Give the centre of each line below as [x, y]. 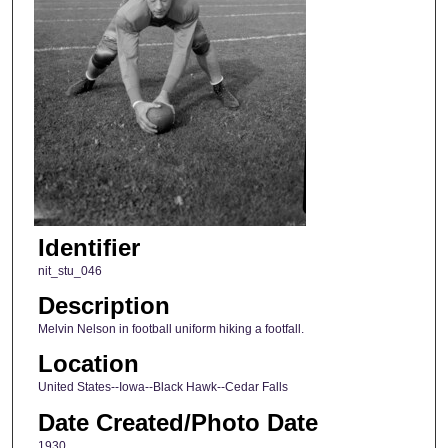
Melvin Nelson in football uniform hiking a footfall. [170, 329]
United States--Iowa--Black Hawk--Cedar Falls [162, 387]
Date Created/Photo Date [177, 422]
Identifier [88, 247]
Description [103, 306]
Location [88, 364]
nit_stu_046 [69, 270]
